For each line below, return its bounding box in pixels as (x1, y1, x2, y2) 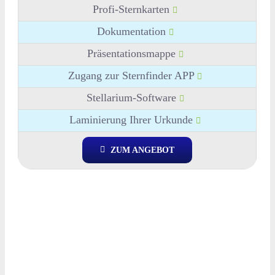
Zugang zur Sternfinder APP (68, 69, 198, 82)
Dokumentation (96, 25, 169, 37)
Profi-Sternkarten (93, 2, 173, 15)
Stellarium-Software (86, 91, 179, 104)
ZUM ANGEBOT (110, 145, 175, 155)
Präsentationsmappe (87, 47, 179, 60)
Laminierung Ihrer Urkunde (69, 113, 196, 126)
